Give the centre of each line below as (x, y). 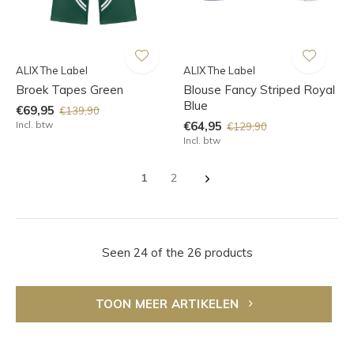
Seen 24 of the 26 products (177, 253)
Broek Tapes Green (70, 90)
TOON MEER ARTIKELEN (169, 304)
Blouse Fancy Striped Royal (259, 90)
